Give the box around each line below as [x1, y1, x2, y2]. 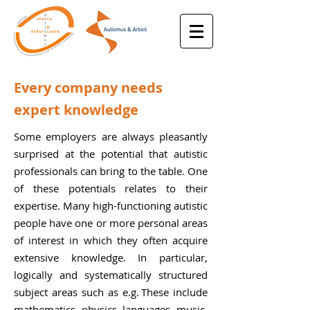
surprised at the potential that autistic [14, 147, 208, 161]
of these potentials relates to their [14, 181, 208, 195]
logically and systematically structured [14, 268, 208, 282]
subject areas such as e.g [14, 285, 136, 299]
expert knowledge [14, 100, 138, 119]
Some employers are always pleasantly [14, 129, 208, 143]
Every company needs [14, 78, 163, 97]
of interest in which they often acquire [14, 233, 208, 247]
